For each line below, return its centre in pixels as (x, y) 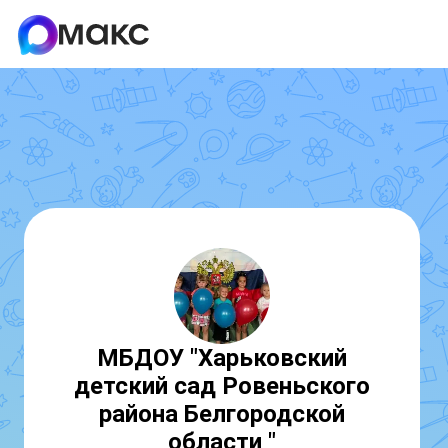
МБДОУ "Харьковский (222, 358)
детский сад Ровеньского (222, 386)
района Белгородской (222, 414)
